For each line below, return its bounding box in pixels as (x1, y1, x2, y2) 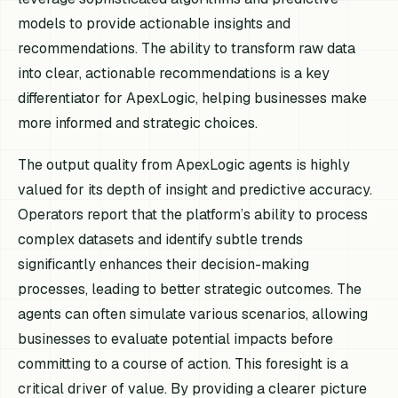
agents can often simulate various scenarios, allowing (18, 305, 369, 324)
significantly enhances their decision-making (18, 255, 310, 275)
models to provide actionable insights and (18, 14, 291, 33)
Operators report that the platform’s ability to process (18, 205, 369, 225)
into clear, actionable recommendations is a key (18, 64, 330, 83)
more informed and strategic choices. (18, 114, 259, 132)
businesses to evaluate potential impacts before (18, 330, 334, 349)
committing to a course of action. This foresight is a (18, 354, 349, 374)
